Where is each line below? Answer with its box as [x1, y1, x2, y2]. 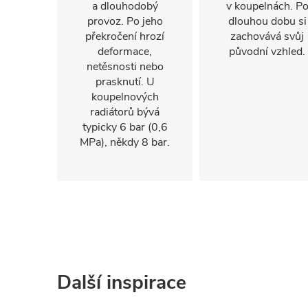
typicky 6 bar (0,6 [82, 120, 168, 135]
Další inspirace [57, 269, 186, 296]
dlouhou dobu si [228, 14, 307, 29]
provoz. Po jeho [87, 14, 163, 29]
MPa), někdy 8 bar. [80, 135, 170, 150]
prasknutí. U [95, 74, 155, 89]
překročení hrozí [85, 29, 164, 44]
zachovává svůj [230, 29, 304, 44]
